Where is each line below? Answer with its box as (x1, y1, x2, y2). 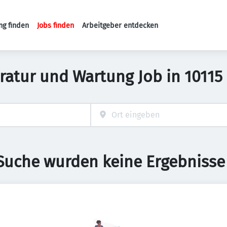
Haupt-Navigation (63, 25, 129, 35)
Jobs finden (37, 21, 74, 30)
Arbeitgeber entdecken (82, 21, 158, 30)
